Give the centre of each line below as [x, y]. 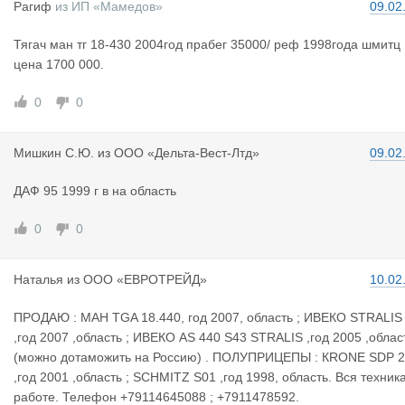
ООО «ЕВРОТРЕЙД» [145, 279]
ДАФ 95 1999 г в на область [95, 191]
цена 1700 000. [59, 64]
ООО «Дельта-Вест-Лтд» [187, 153]
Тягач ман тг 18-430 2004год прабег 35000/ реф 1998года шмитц [207, 44]
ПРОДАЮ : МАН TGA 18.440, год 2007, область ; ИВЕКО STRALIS [208, 317]
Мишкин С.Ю [52, 153]
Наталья [38, 279]
